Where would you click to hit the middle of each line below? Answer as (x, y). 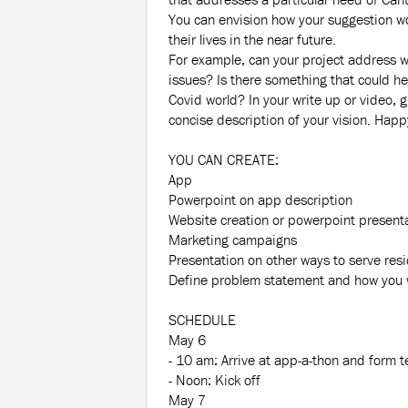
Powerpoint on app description (260, 200)
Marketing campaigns (233, 240)
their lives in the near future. (252, 40)
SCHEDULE (202, 320)
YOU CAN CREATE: (224, 160)
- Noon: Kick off (214, 380)
